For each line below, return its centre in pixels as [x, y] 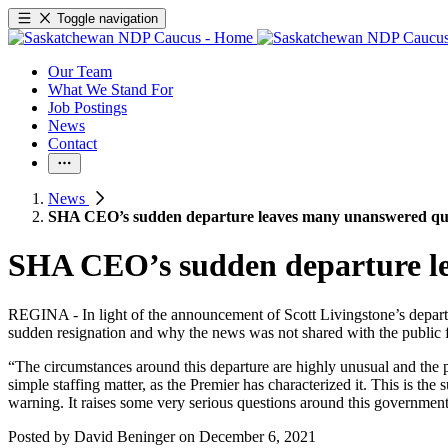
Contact [72, 143]
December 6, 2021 [257, 436]
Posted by [41, 436]
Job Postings [87, 107]
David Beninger [124, 436]
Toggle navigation [108, 18]
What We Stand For [110, 89]
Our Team [80, 71]
